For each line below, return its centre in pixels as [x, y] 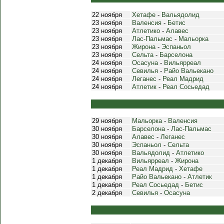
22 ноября [107, 15]
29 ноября [107, 121]
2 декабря [107, 193]
